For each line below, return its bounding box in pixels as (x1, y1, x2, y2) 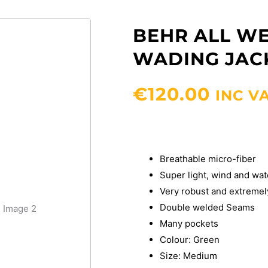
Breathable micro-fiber (160, 153, 256, 165)
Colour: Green (160, 233, 220, 245)
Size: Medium (160, 249, 217, 261)
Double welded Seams (160, 201, 255, 213)
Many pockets (160, 217, 218, 229)
